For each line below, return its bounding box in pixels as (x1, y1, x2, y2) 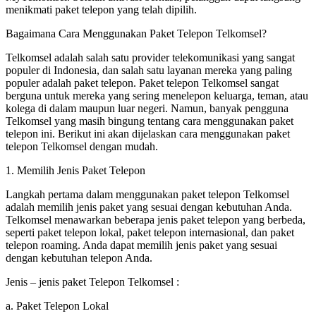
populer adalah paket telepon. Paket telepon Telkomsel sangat (6, 76, 279, 89)
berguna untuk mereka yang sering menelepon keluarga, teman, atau (6, 89, 308, 102)
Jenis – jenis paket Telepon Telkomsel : (6, 275, 179, 288)
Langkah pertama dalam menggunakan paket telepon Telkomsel (6, 188, 289, 200)
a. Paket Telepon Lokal (6, 299, 109, 312)
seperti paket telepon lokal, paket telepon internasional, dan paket (6, 226, 294, 238)
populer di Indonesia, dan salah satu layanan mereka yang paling (6, 63, 292, 76)
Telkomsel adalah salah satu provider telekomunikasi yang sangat (6, 51, 295, 63)
